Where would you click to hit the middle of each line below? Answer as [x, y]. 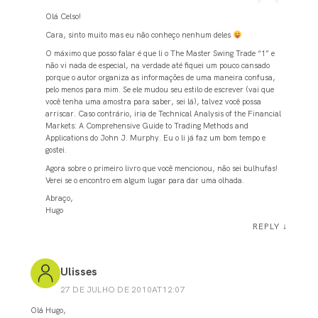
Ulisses [78, 271]
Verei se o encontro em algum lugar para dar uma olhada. [145, 180]
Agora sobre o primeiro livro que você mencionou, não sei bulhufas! [162, 168]
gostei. [56, 149]
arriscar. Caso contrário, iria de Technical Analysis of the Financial [164, 113]
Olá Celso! [64, 17]
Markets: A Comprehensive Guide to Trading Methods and [147, 125]
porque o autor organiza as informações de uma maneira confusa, [161, 77]
